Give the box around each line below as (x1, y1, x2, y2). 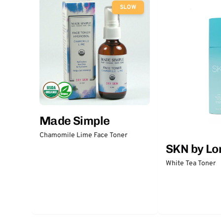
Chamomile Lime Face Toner (39, 131, 127, 140)
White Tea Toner (166, 159, 216, 168)
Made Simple (39, 113, 110, 128)
